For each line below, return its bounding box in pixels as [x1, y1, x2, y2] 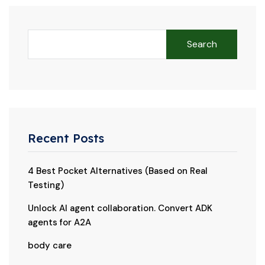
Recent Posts [28, 130, 104, 146]
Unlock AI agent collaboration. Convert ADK [28, 202, 212, 214]
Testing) [28, 179, 64, 191]
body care [28, 239, 72, 251]
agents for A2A [28, 216, 91, 228]
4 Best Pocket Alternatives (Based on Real [28, 164, 208, 177]
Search [186, 37, 217, 50]
